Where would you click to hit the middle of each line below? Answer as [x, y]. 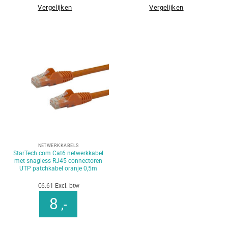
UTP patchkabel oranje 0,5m [58, 168]
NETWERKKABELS [58, 146]
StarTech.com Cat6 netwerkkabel [58, 153]
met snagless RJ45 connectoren [58, 161]
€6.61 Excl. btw [58, 186]
